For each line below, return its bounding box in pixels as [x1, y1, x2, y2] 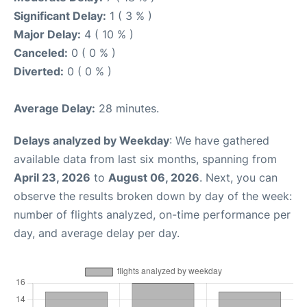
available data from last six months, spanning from [14, 152, 277, 166]
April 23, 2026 [14, 171, 90, 184]
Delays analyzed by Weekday [14, 134, 169, 147]
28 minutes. [95, 101, 159, 115]
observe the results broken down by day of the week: [14, 189, 292, 203]
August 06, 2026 [108, 171, 199, 184]
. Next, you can [199, 171, 278, 184]
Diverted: [14, 64, 64, 78]
